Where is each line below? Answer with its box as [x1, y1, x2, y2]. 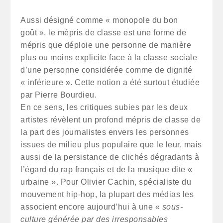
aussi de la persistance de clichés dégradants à [20, 153, 200, 161]
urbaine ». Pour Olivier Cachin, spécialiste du [20, 178, 191, 186]
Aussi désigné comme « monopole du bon [20, 16, 178, 24]
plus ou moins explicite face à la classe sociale [20, 53, 197, 62]
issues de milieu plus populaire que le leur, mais [20, 140, 202, 149]
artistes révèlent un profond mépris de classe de [20, 115, 201, 124]
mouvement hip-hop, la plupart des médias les [20, 190, 194, 199]
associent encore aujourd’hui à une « [20, 203, 162, 211]
